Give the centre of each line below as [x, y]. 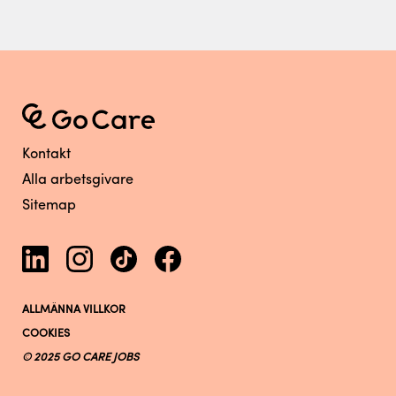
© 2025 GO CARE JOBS [80, 358]
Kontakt [46, 155]
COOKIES [46, 335]
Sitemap [49, 206]
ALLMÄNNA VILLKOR [74, 311]
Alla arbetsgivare [78, 181]
